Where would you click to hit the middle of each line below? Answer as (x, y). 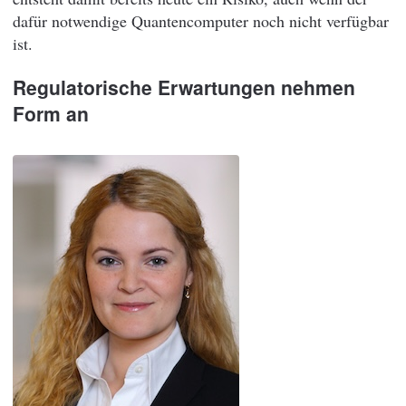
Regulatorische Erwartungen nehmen (184, 87)
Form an (51, 113)
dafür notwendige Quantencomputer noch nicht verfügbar (201, 20)
